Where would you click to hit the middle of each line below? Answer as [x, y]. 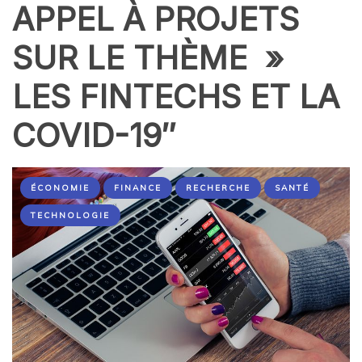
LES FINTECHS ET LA [176, 96]
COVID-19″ [94, 135]
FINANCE [138, 187]
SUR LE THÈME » [148, 57]
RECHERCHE [218, 187]
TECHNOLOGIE [70, 215]
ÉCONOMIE [60, 187]
